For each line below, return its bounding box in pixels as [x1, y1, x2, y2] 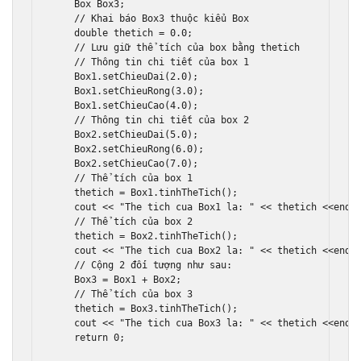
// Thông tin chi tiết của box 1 [74, 56, 255, 68]
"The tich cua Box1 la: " [119, 201, 255, 214]
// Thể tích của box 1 [74, 172, 199, 185]
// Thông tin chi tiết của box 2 [74, 114, 255, 127]
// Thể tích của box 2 [74, 216, 199, 228]
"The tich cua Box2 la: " [119, 245, 255, 257]
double [74, 27, 109, 39]
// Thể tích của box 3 [74, 288, 199, 301]
